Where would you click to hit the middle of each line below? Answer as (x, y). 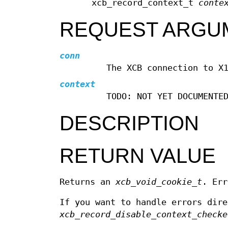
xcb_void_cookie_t (159, 182)
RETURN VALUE (138, 156)
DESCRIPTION (129, 123)
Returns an (88, 182)
